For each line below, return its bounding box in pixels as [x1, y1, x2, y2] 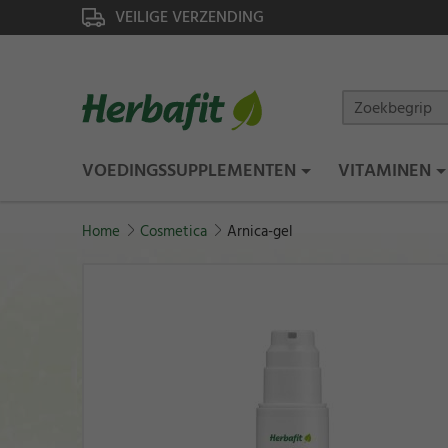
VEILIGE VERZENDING [115, 4, 264, 30]
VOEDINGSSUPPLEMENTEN [82, 156, 296, 186]
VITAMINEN [338, 156, 432, 186]
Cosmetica [140, 219, 207, 245]
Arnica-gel [227, 219, 293, 245]
